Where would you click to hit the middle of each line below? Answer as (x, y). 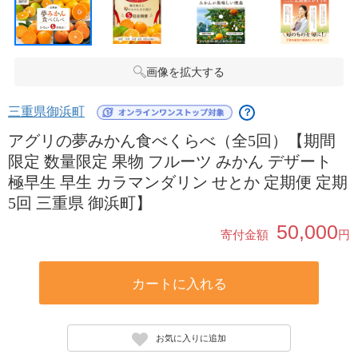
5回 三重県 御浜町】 (80, 203)
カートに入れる (179, 284)
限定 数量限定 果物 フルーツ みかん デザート (170, 161)
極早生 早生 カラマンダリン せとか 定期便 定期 (178, 182)
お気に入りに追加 (191, 338)
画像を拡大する (185, 72)
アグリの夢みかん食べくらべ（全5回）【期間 (172, 141)
